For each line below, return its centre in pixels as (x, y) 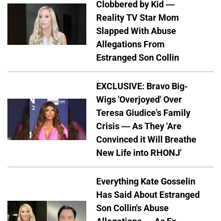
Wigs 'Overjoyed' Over (139, 100)
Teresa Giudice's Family (143, 113)
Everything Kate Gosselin (146, 182)
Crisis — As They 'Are (139, 126)
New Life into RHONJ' (139, 153)
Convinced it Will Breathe (146, 140)
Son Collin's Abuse (132, 208)
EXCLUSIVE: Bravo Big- (142, 86)
